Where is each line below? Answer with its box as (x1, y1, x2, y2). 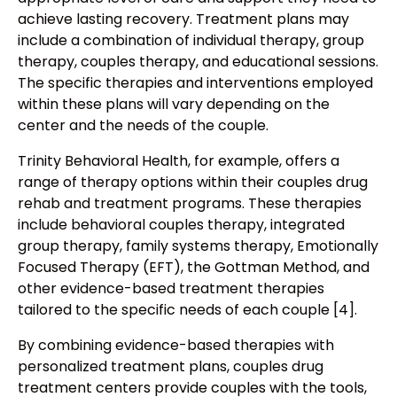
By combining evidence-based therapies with (18, 335, 334, 356)
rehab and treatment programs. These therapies (18, 193, 362, 214)
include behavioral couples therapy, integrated (18, 214, 345, 236)
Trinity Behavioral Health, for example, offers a (18, 151, 339, 172)
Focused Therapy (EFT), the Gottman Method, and (18, 257, 370, 278)
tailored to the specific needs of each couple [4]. (18, 300, 357, 321)
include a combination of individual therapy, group (18, 30, 364, 51)
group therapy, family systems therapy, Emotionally (18, 236, 378, 257)
